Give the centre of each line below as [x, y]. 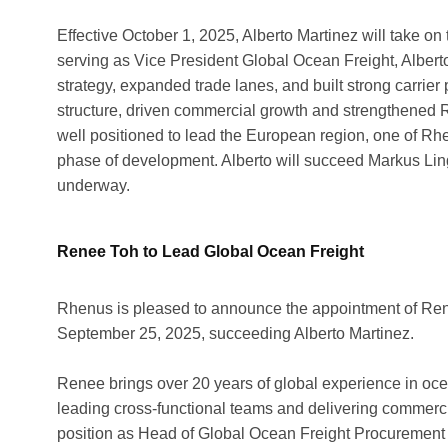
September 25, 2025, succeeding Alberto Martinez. [235, 333]
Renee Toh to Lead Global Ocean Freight [210, 251]
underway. [93, 185]
